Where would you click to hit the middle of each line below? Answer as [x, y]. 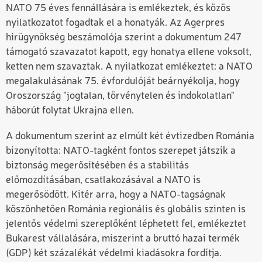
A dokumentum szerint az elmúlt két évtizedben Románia [130, 136]
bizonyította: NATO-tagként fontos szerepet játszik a [121, 151]
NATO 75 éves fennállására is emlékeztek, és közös [118, 8]
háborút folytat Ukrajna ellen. [70, 111]
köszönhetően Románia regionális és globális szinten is [126, 209]
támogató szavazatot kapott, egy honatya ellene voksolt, [129, 52]
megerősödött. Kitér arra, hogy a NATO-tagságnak [116, 195]
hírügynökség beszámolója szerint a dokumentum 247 [124, 37]
